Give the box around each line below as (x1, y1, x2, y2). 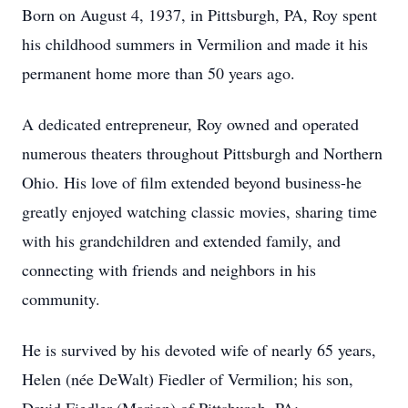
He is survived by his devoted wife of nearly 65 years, (22, 339, 376, 361)
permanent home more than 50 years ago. (22, 62, 295, 84)
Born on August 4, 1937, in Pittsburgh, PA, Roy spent (22, 4, 377, 25)
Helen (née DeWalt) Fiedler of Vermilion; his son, (22, 368, 353, 390)
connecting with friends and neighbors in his (22, 259, 316, 280)
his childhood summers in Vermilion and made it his (22, 33, 368, 55)
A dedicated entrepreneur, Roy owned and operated (22, 113, 359, 135)
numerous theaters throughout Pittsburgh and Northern (22, 142, 382, 164)
